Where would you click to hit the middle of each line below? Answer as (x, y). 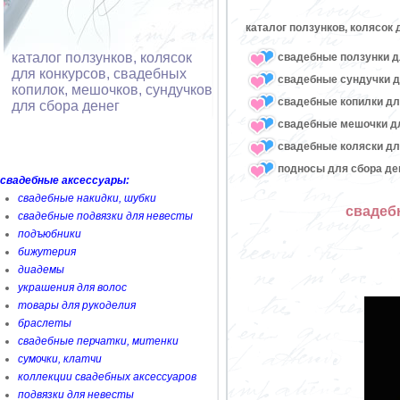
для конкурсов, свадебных (99, 74)
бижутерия (47, 252)
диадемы (41, 270)
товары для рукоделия (77, 305)
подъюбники (50, 234)
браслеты (45, 323)
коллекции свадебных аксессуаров (107, 377)
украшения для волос (72, 287)
